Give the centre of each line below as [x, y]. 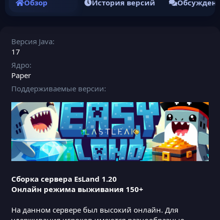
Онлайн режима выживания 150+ [77, 189]
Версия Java [32, 41]
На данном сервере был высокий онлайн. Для [95, 209]
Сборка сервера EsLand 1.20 [64, 179]
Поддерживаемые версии [58, 88]
